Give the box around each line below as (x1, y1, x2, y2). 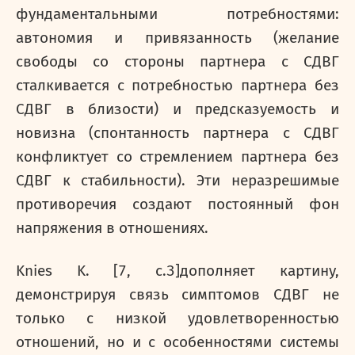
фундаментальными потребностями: (16, 6, 339, 23)
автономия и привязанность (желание (16, 29, 339, 47)
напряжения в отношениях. (16, 219, 208, 237)
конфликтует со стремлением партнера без (16, 148, 339, 166)
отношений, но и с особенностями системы (16, 334, 339, 351)
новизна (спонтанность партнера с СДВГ (16, 124, 339, 142)
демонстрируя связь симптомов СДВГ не (16, 286, 339, 303)
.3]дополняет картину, (162, 262, 339, 280)
